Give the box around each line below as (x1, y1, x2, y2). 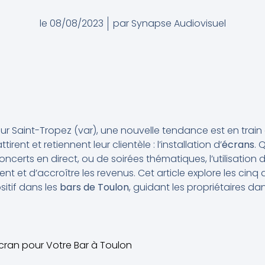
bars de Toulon (60, 180, 129, 194)
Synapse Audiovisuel (128, 17, 226, 31)
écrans (222, 137, 254, 151)
